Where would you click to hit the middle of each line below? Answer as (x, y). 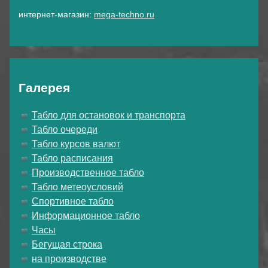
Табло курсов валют (76, 144)
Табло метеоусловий (77, 187)
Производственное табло (88, 172)
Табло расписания (72, 158)
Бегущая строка (67, 244)
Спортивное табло (73, 201)
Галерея (44, 88)
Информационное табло (86, 215)
